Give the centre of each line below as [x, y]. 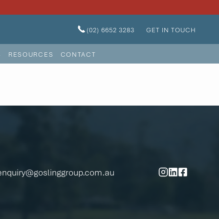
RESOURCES [31, 54]
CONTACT [78, 54]
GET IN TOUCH [171, 29]
